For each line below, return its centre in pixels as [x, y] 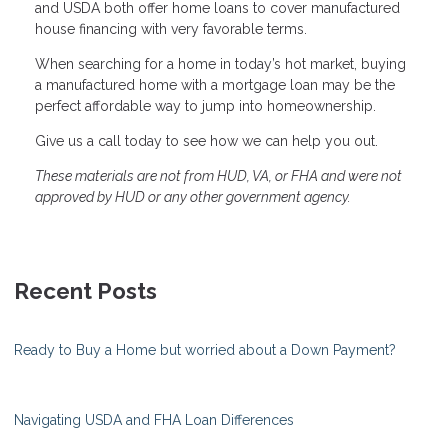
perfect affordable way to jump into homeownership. [205, 106]
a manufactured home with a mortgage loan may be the [215, 85]
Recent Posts [85, 291]
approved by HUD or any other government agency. [193, 197]
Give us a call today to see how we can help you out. [206, 141]
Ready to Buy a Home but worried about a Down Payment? [205, 350]
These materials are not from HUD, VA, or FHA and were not [218, 176]
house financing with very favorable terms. [171, 29]
